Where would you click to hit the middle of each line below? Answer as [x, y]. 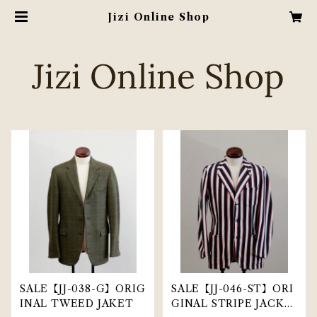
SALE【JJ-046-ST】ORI [232, 289]
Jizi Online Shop [158, 17]
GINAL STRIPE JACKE [232, 304]
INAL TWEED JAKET [77, 304]
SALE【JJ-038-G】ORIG [83, 289]
